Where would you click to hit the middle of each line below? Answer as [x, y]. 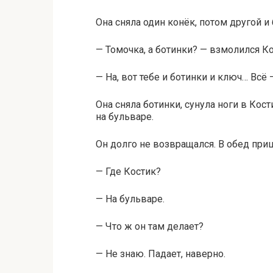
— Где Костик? [128, 172]
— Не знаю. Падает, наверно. [161, 254]
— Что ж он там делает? [150, 226]
